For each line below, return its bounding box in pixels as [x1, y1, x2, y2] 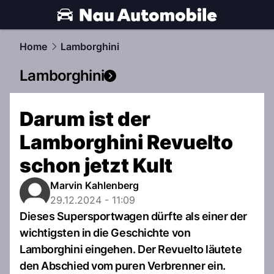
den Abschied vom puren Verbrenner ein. [20, 259, 226, 272]
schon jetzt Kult [20, 154, 172, 177]
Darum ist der [20, 107, 150, 131]
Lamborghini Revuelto [20, 130, 233, 154]
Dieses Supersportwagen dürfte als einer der [20, 210, 247, 223]
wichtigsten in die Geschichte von [20, 226, 191, 239]
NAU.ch [105, 23, 144, 35]
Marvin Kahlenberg [50, 179, 139, 191]
